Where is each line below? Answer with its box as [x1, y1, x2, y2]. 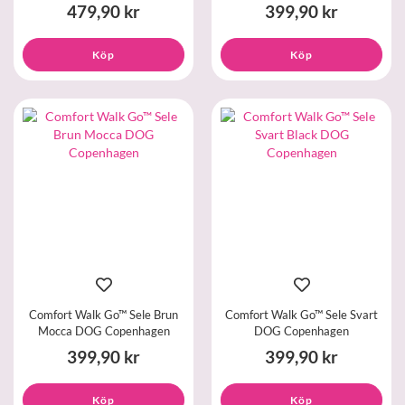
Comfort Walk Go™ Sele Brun [29, 306, 178, 322]
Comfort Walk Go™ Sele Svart [225, 306, 378, 322]
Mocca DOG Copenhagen [37, 323, 170, 338]
